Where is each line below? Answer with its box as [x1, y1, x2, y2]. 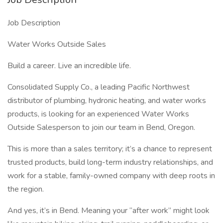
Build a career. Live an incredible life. [7, 60, 131, 71]
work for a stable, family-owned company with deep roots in [7, 170, 215, 181]
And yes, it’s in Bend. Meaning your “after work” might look [7, 205, 210, 216]
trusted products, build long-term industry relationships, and [7, 157, 213, 168]
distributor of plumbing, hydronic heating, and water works [7, 95, 206, 106]
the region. [7, 184, 44, 195]
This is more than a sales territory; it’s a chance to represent [7, 143, 212, 154]
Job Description [7, 17, 60, 28]
